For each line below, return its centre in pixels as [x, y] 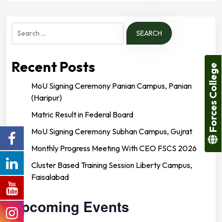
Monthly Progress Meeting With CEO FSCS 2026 [114, 148]
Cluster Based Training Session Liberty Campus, [112, 165]
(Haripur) [47, 97]
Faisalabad [50, 177]
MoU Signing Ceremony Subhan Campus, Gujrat [112, 131]
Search [25, 28]
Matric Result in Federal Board [82, 114]
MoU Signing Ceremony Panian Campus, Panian [111, 85]
